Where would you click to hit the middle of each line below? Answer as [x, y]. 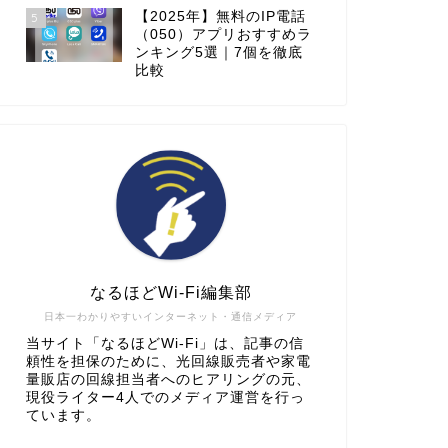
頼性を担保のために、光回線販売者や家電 [168, 361]
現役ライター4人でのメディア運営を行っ [165, 397]
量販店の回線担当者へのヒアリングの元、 [168, 379]
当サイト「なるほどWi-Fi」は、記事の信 [164, 343]
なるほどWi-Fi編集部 [170, 292]
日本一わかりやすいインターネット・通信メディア [171, 316]
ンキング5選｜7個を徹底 [218, 52]
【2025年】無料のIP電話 [220, 16]
